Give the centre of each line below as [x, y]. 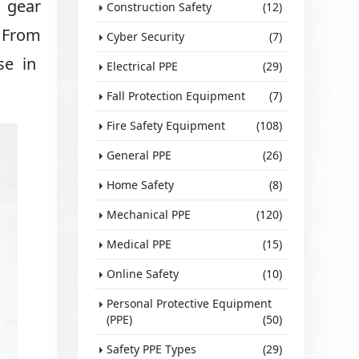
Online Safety [143, 274]
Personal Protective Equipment [190, 303]
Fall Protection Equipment [176, 96]
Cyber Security [146, 36]
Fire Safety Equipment [166, 125]
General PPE [139, 155]
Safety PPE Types [152, 349]
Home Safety [141, 185]
